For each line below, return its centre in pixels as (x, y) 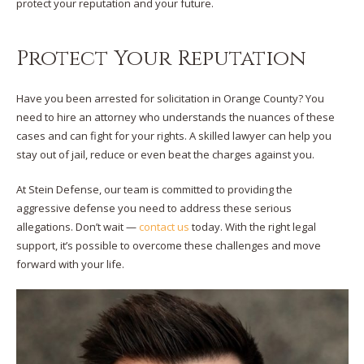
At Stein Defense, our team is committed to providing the (154, 189)
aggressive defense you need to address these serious (154, 208)
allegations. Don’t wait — (77, 226)
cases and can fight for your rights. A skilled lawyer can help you (173, 136)
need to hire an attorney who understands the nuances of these (175, 117)
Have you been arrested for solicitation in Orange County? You (170, 98)
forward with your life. (70, 264)
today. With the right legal (252, 226)
